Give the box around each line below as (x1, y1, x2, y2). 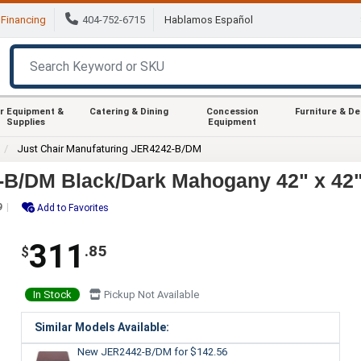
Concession (205, 106, 259, 117)
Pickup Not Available (101, 288, 199, 301)
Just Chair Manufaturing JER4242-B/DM (17, 142, 202, 155)
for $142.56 (173, 345, 227, 358)
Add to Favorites (37, 201, 109, 214)
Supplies (6, 116, 45, 127)
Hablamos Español (164, 14, 253, 27)
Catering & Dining (89, 106, 168, 117)
